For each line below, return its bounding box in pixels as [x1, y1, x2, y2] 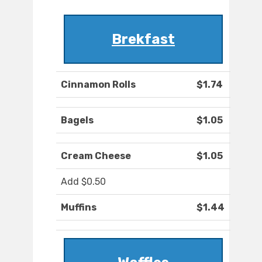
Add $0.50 [61, 176, 106, 188]
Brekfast [112, 31, 175, 48]
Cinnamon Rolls [61, 79, 136, 91]
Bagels [61, 115, 94, 126]
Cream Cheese [61, 150, 131, 162]
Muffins [61, 202, 96, 213]
